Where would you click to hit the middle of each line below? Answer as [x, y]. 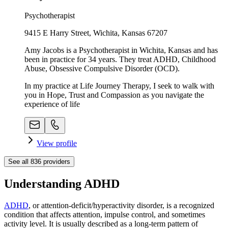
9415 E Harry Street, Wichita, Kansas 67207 [96, 33]
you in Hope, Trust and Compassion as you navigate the [114, 95]
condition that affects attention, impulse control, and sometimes [105, 214]
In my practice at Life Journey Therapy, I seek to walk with [119, 85]
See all [19, 161]
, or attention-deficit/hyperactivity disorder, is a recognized [121, 205]
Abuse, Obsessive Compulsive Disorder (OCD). [102, 68]
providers [56, 161]
